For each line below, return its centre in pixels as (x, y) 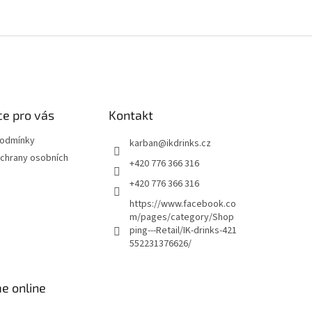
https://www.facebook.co (182, 204)
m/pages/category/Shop (181, 217)
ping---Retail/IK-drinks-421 (183, 231)
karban (143, 143)
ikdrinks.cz (188, 143)
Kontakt (131, 115)
